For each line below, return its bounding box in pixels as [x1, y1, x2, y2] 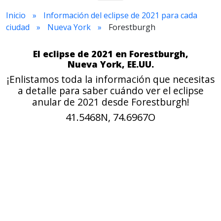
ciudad [6, 22, 30, 33]
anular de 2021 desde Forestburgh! [32, 95, 189, 109]
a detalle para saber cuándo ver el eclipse [17, 84, 204, 97]
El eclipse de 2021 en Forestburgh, [33, 48, 188, 60]
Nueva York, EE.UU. [67, 58, 154, 70]
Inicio [6, 10, 26, 21]
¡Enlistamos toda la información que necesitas [6, 73, 215, 86]
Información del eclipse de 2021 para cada [43, 10, 197, 21]
